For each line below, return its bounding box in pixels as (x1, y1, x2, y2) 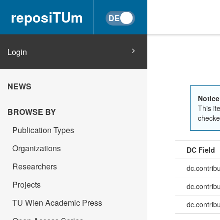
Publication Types (12, 124, 74, 136)
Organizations (12, 142, 61, 154)
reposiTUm (10, 7, 83, 27)
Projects (12, 179, 41, 190)
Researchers (12, 161, 57, 172)
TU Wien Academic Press (12, 197, 102, 208)
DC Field (186, 144, 215, 155)
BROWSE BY (7, 106, 56, 117)
